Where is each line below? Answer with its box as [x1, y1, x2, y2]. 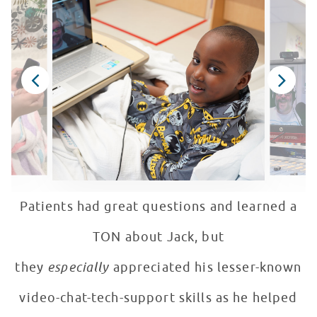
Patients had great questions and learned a [19, 199, 298, 215]
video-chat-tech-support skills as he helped [19, 290, 298, 306]
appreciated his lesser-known [113, 260, 302, 276]
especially [47, 260, 113, 276]
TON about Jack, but [93, 229, 224, 246]
